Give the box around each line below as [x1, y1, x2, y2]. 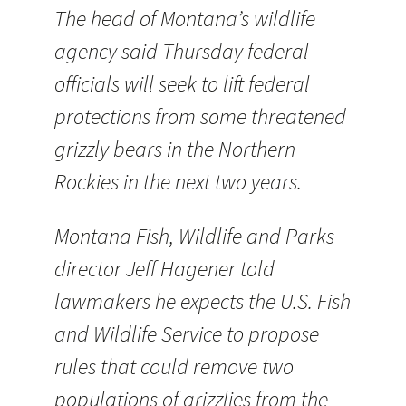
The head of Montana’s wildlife [54, 5, 315, 33]
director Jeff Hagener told [54, 255, 275, 283]
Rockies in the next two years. [54, 168, 302, 196]
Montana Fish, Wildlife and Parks [54, 222, 334, 250]
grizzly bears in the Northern [54, 135, 295, 163]
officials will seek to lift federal [54, 70, 310, 98]
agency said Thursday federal [54, 37, 309, 65]
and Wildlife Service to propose [54, 320, 319, 348]
